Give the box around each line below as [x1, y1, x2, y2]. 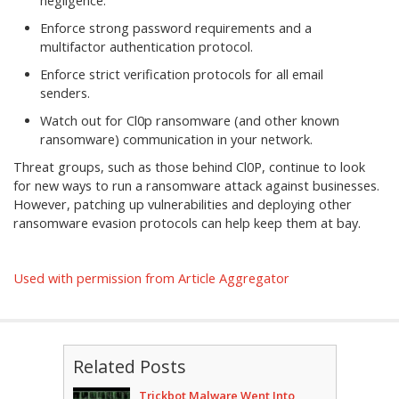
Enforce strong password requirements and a [40, 20, 312, 37]
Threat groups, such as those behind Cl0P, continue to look [13, 159, 365, 175]
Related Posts [72, 354, 186, 379]
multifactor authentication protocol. [40, 38, 253, 55]
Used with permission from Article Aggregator [13, 270, 289, 287]
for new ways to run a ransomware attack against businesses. [13, 177, 379, 194]
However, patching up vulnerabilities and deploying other [13, 196, 352, 213]
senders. [40, 85, 90, 102]
